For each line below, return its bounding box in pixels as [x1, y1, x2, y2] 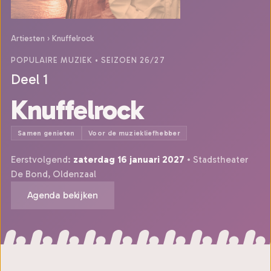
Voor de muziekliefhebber [88, 129, 181, 137]
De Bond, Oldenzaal [11, 168, 96, 180]
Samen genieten [18, 129, 75, 137]
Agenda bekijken [27, 189, 98, 201]
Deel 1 [11, 71, 48, 88]
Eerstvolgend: [11, 154, 73, 165]
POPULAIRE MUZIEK [11, 56, 93, 65]
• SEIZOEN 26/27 [92, 56, 165, 65]
